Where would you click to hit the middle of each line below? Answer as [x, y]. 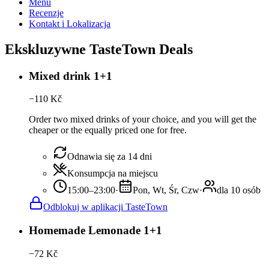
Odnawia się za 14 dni [110, 157]
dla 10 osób [239, 190]
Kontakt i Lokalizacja [70, 23]
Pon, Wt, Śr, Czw [166, 190]
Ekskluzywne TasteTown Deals [99, 49]
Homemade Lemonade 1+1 [95, 231]
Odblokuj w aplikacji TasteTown [105, 207]
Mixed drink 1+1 [71, 76]
